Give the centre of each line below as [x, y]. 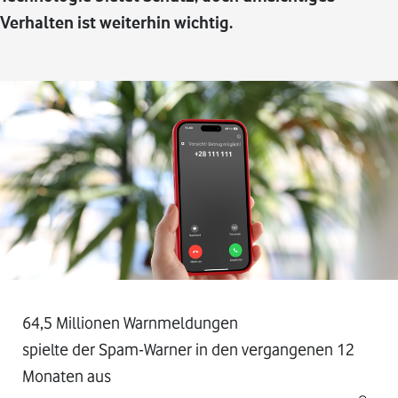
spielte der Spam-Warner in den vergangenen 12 [188, 349]
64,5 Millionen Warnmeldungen [130, 322]
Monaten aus [67, 376]
